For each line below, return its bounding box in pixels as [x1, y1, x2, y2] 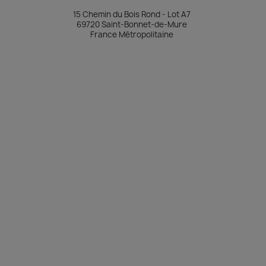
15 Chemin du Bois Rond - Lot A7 [73, 9, 191, 20]
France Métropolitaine [90, 29, 173, 40]
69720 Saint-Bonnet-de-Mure [77, 19, 187, 30]
